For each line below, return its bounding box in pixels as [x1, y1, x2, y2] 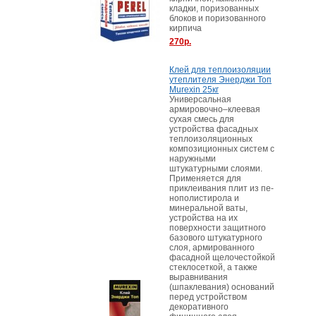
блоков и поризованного [169, 13, 266, 23]
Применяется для [169, 174, 241, 183]
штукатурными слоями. [169, 164, 262, 174]
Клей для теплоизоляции [169, 65, 271, 75]
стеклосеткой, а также [169, 262, 257, 272]
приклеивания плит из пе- [169, 183, 274, 193]
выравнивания [169, 272, 228, 282]
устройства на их [169, 213, 238, 223]
